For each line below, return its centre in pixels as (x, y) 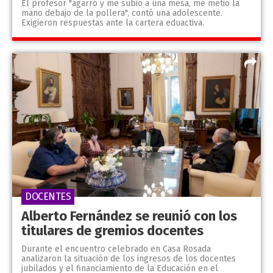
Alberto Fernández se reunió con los (129, 216)
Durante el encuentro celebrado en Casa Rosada (116, 249)
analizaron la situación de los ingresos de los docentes (129, 259)
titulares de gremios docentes (112, 231)
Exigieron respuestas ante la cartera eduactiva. (113, 23)
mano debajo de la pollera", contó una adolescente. (122, 13)
